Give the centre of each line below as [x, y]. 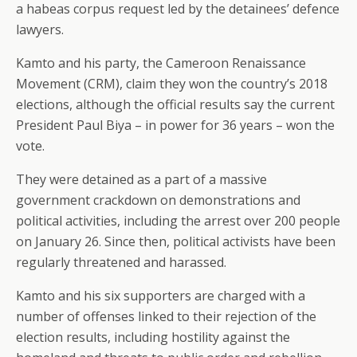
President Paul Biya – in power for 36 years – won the [175, 125]
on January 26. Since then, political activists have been [176, 241]
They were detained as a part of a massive [141, 179]
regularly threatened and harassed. [121, 262]
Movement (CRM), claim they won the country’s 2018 [172, 84]
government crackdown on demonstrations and [158, 200]
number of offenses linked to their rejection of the [166, 316]
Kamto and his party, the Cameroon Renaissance [161, 63]
